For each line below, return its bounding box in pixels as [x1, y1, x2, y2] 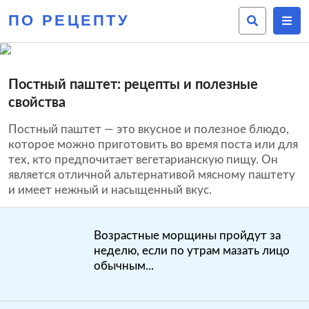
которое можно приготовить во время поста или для [8, 139, 298, 150]
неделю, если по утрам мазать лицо [94, 245, 290, 257]
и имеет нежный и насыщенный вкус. [8, 184, 212, 196]
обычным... [94, 260, 154, 272]
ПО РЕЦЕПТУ [8, 12, 130, 29]
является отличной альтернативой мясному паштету [8, 169, 295, 181]
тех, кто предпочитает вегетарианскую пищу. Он [8, 154, 278, 166]
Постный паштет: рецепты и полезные [8, 78, 258, 92]
